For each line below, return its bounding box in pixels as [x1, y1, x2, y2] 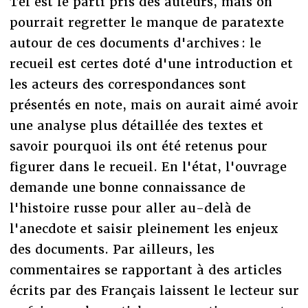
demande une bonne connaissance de [9, 179, 245, 195]
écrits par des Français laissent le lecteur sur [9, 282, 299, 298]
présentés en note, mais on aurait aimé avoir [9, 96, 298, 113]
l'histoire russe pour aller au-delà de [9, 199, 251, 216]
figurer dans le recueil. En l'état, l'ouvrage [9, 158, 287, 175]
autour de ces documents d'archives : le [9, 34, 261, 51]
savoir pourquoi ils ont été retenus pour [9, 137, 267, 154]
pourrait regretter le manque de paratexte [9, 14, 284, 30]
